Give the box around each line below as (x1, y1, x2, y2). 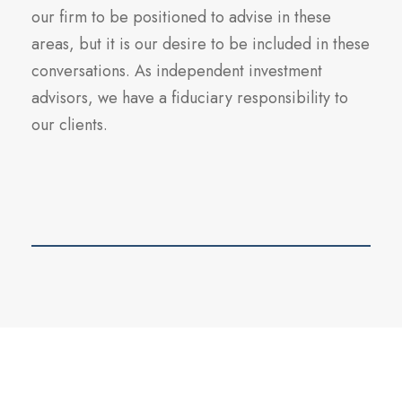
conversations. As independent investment (31, 59, 322, 83)
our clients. (31, 113, 108, 137)
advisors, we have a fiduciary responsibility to (31, 86, 348, 110)
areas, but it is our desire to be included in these (31, 32, 370, 57)
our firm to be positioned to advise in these (31, 5, 331, 30)
